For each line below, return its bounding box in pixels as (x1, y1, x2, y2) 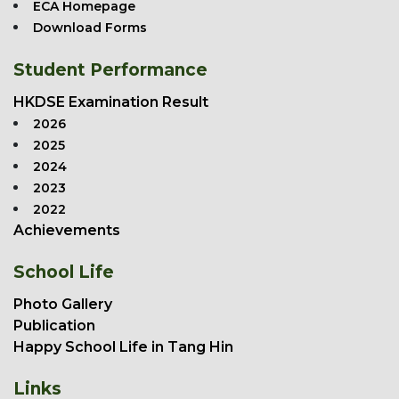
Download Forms (33, 20, 147, 37)
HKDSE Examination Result (13, 94, 208, 111)
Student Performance (13, 60, 208, 81)
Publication (13, 317, 95, 335)
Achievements (13, 222, 120, 240)
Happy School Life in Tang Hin (13, 338, 233, 356)
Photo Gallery (13, 296, 112, 313)
